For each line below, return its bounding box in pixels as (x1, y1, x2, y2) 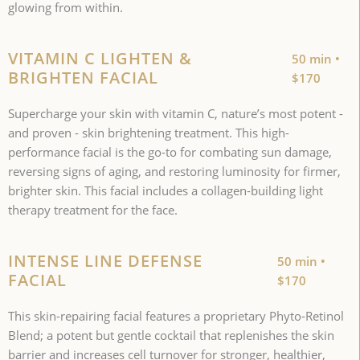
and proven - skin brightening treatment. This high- (8, 125, 289, 141)
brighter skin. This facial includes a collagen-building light (8, 182, 323, 199)
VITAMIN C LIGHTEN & (8, 47, 192, 70)
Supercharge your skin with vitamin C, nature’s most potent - (8, 105, 343, 122)
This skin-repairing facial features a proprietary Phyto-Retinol (8, 308, 344, 325)
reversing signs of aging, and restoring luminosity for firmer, (8, 163, 341, 180)
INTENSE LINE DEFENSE (8, 250, 202, 272)
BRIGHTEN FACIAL (8, 67, 158, 89)
